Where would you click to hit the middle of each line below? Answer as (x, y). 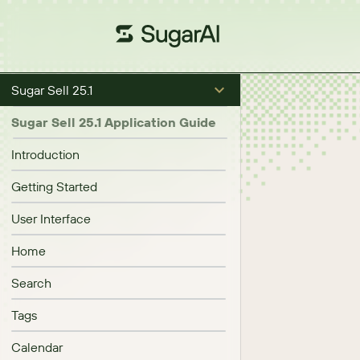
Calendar (37, 347)
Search (31, 283)
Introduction (45, 154)
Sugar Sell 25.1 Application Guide (114, 122)
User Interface (51, 219)
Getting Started (54, 186)
